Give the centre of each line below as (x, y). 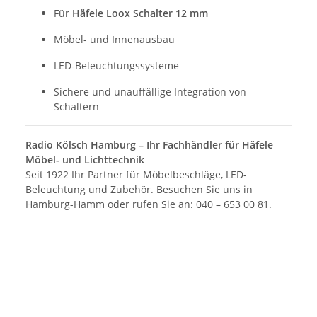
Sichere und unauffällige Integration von (150, 92)
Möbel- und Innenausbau (114, 40)
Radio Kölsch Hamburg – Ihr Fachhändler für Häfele (149, 145)
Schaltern (76, 107)
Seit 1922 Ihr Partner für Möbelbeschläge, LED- (136, 175)
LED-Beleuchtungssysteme (116, 66)
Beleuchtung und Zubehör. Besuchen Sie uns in (139, 190)
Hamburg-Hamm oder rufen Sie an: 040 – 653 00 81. (149, 204)
